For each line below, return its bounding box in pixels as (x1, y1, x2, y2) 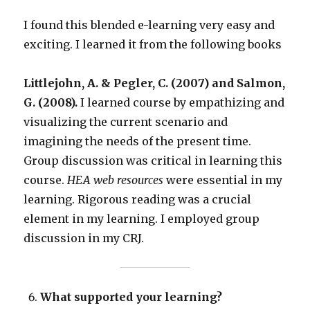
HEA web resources (67, 173, 164, 188)
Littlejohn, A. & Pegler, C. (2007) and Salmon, (24, 76, 286, 91)
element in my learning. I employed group (24, 212, 260, 226)
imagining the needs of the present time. (24, 134, 252, 149)
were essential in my (163, 173, 283, 188)
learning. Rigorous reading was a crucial (24, 192, 252, 207)
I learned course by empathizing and (80, 95, 285, 110)
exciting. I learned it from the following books (24, 37, 282, 52)
